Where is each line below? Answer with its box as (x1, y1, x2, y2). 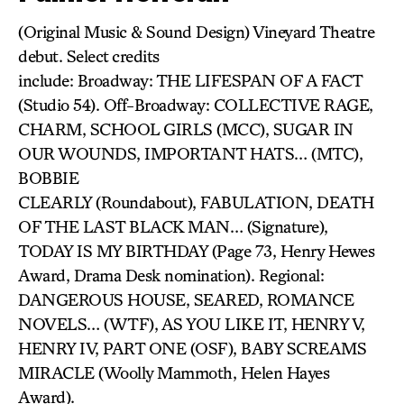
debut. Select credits (18, 46, 160, 66)
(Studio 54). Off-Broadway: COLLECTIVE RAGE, (18, 95, 373, 115)
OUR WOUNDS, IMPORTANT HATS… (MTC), (18, 143, 363, 163)
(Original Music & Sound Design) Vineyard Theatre (18, 22, 374, 41)
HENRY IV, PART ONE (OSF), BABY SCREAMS (18, 338, 366, 358)
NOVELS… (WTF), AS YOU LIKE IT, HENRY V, (18, 314, 365, 334)
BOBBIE (18, 168, 78, 188)
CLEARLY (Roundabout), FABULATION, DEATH (18, 192, 374, 212)
